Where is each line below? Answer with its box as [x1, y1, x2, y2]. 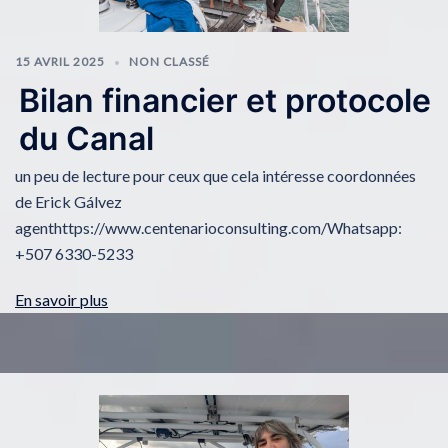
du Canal [19, 118, 155, 158]
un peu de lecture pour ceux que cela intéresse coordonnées [15, 165, 416, 185]
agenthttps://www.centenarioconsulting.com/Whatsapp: [15, 217, 402, 237]
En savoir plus [15, 289, 108, 309]
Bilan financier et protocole [19, 80, 432, 120]
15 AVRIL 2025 [15, 54, 105, 70]
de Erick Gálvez [15, 191, 122, 211]
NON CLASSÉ [129, 54, 210, 70]
